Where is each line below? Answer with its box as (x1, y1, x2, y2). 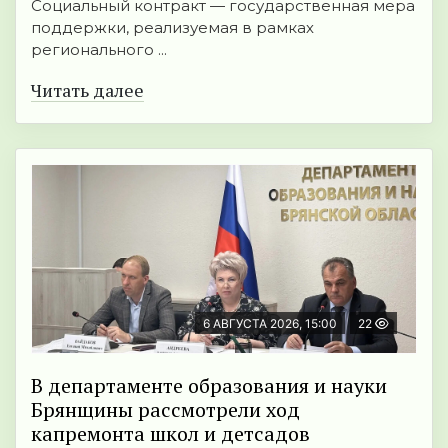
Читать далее (31, 78, 144, 103)
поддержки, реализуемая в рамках (31, 18, 314, 38)
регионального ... (31, 40, 167, 60)
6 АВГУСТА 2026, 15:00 (203, 316, 337, 332)
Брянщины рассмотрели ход (31, 396, 300, 424)
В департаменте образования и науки (31, 372, 387, 400)
